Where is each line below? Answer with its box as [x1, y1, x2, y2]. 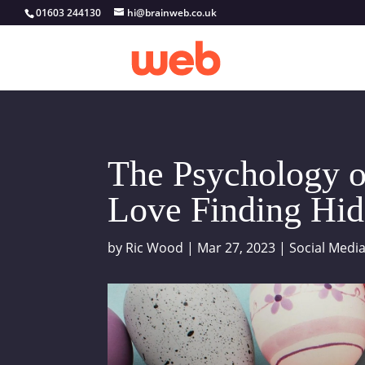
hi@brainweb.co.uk [127, 6, 217, 20]
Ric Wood [125, 238, 183, 257]
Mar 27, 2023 [197, 238, 275, 257]
